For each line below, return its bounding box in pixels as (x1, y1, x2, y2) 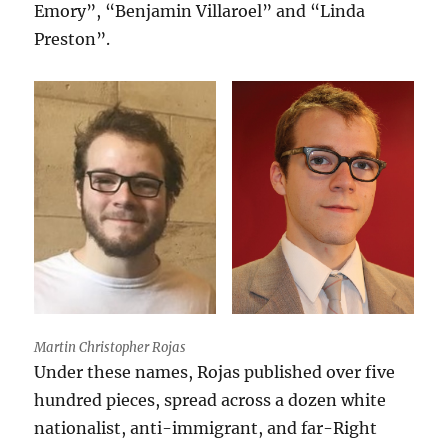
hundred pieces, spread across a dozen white (34, 390, 387, 411)
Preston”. (34, 29, 115, 50)
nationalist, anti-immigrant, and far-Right (34, 418, 378, 439)
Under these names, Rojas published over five (34, 362, 396, 383)
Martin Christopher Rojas (34, 339, 187, 357)
